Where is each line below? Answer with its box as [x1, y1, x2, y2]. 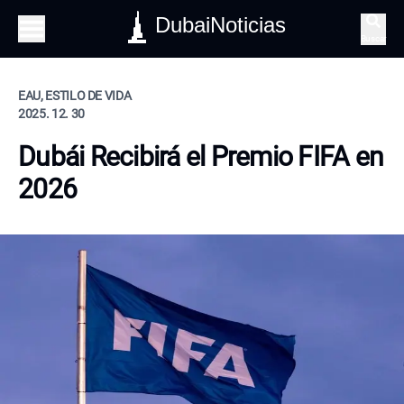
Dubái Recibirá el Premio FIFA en [18, 141, 383, 172]
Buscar [360, 32, 386, 43]
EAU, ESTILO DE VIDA [18, 88, 132, 103]
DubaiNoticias [155, 13, 287, 37]
